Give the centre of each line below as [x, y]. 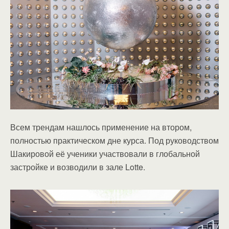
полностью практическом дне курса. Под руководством [114, 140]
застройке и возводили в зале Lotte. [78, 167]
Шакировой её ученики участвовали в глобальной [105, 153]
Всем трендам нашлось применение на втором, [101, 127]
